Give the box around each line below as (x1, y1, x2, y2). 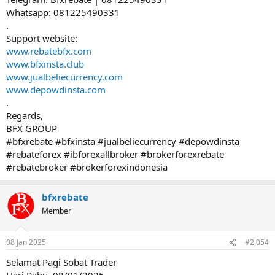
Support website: (6, 31, 77, 44)
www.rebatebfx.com (6, 44, 91, 57)
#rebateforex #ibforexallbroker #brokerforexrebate (6, 147, 224, 160)
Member (42, 205, 71, 216)
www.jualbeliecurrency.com (6, 70, 123, 83)
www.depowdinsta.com (6, 83, 106, 96)
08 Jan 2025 (6, 237, 46, 247)
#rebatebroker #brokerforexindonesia (6, 160, 168, 173)
